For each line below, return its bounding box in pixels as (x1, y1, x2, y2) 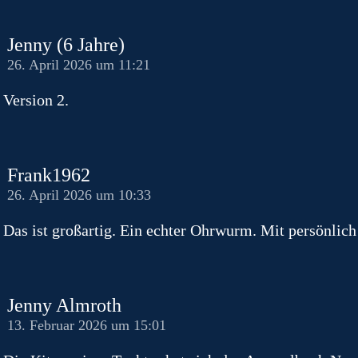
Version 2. (3, 90, 69, 109)
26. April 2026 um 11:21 (7, 56, 150, 73)
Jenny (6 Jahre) (7, 34, 125, 55)
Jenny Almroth (7, 294, 121, 316)
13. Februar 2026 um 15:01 (7, 316, 166, 333)
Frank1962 (7, 164, 90, 185)
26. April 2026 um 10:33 (7, 186, 151, 203)
